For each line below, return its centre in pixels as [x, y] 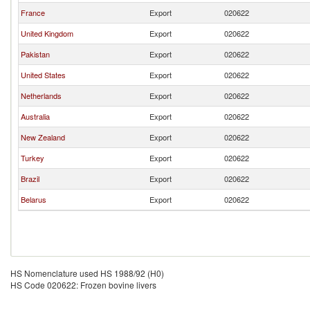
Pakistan [35, 54]
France [33, 12]
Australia [35, 116]
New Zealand [43, 137]
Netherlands [41, 95]
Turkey [33, 158]
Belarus [34, 199]
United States [43, 75]
